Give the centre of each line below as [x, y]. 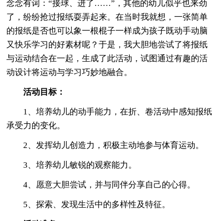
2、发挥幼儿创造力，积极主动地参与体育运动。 [105, 145]
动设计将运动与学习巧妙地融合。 [70, 72]
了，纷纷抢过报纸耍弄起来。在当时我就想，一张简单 [107, 17]
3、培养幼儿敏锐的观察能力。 [72, 165]
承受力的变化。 [36, 125]
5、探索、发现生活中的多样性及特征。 [89, 204]
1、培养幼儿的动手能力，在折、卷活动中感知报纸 [110, 111]
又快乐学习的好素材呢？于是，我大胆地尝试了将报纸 [107, 44]
